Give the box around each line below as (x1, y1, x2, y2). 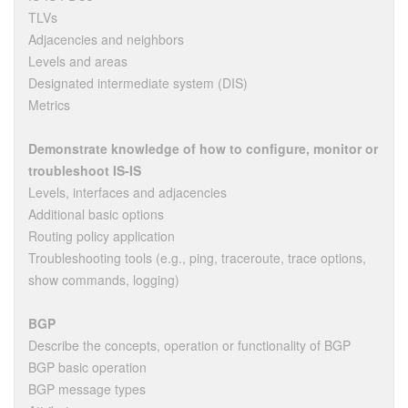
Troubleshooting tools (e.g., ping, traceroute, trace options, (28, 248, 366, 267)
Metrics (28, 95, 70, 114)
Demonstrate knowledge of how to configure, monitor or (28, 138, 378, 158)
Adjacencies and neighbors (28, 29, 184, 48)
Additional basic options (28, 204, 164, 223)
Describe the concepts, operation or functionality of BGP (28, 335, 351, 354)
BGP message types (28, 379, 146, 398)
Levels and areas (28, 51, 127, 70)
